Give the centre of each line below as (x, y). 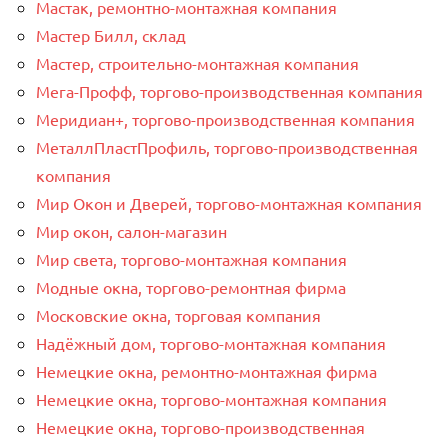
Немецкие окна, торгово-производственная (200, 426)
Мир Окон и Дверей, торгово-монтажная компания (229, 202)
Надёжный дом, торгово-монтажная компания (211, 342)
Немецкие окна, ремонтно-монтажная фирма (206, 370)
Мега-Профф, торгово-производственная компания (229, 90)
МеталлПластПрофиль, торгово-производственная (227, 146)
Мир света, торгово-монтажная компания (191, 258)
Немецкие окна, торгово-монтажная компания (211, 398)
